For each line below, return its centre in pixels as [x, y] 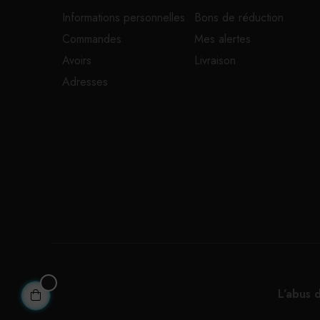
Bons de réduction [239, 17]
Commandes [92, 39]
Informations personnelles [124, 17]
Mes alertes [222, 39]
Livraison [215, 60]
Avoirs [77, 60]
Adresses [85, 82]
